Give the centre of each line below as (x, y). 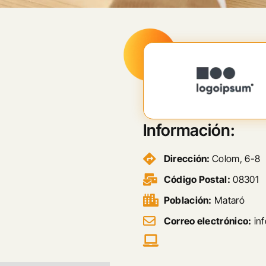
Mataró (228, 200)
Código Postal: (197, 179)
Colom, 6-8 (236, 159)
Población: (188, 200)
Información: (189, 130)
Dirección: (188, 159)
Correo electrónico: (208, 221)
